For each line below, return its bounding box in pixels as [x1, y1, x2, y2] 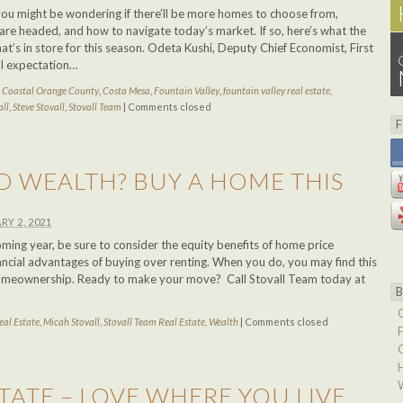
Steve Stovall [13, 101, 65, 112]
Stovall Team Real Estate [103, 316, 205, 327]
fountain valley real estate [223, 85, 330, 96]
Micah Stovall [43, 316, 100, 327]
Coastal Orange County [2, 85, 99, 96]
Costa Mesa [103, 85, 150, 96]
